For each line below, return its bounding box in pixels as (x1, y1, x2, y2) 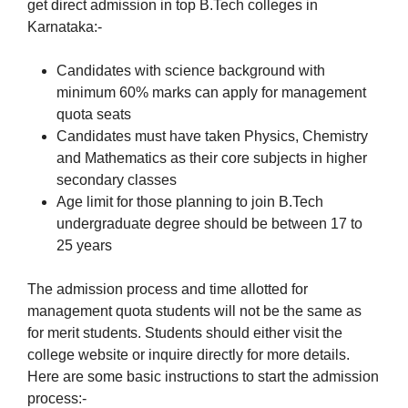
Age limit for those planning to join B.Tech (56, 194, 323, 210)
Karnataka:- (27, 19, 102, 36)
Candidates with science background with (56, 63, 325, 79)
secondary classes (56, 172, 177, 189)
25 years (56, 238, 112, 254)
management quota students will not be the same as (27, 303, 362, 320)
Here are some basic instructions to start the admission (27, 369, 379, 385)
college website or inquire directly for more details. (27, 347, 350, 363)
